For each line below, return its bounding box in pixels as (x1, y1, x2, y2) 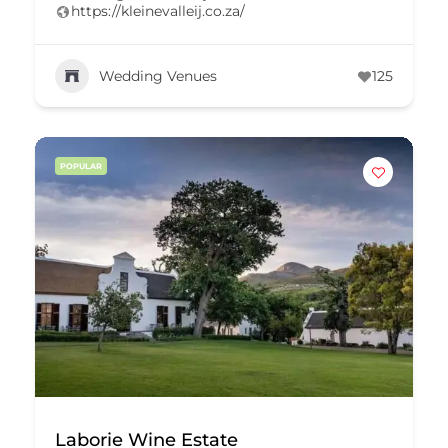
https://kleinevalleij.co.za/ (71, 2, 245, 20)
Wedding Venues (99, 66, 217, 85)
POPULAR (60, 161, 102, 171)
